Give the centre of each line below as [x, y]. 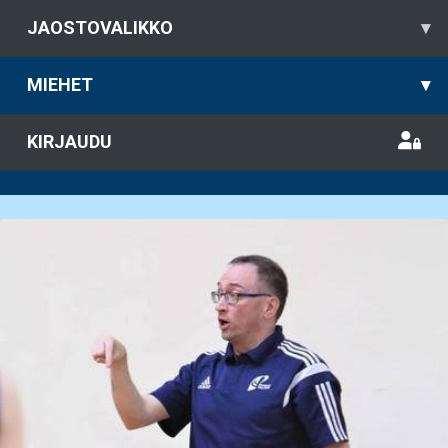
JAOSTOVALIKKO [100, 27]
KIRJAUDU [69, 141]
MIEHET [60, 84]
